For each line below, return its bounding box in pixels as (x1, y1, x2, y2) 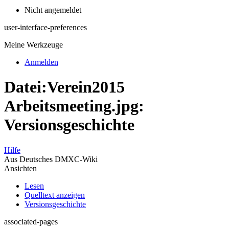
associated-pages (4, 217, 58, 226)
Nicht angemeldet (25, 6, 81, 14)
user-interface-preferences (4, 23, 87, 32)
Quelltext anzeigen (25, 190, 85, 199)
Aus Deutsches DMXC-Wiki (4, 154, 98, 164)
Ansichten (4, 164, 37, 173)
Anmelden (25, 58, 58, 66)
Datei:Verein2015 (4, 78, 125, 97)
